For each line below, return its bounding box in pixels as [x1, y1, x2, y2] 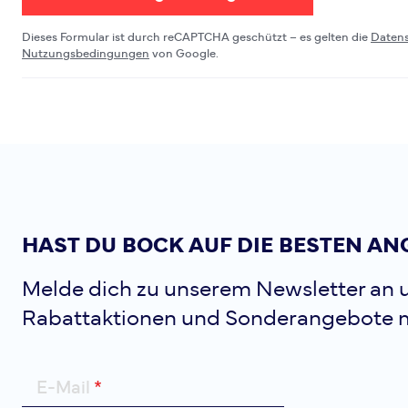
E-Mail [36, 379, 90, 397]
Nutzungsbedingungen [22, 48, 149, 60]
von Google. [149, 48, 219, 60]
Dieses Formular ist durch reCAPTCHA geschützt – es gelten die [22, 32, 371, 44]
